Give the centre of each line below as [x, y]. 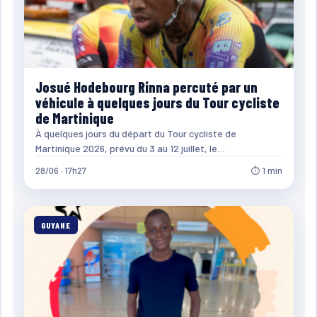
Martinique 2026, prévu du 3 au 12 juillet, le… [130, 148]
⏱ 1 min [266, 170]
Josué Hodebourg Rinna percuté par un [146, 87]
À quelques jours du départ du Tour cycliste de [136, 133]
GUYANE [56, 225]
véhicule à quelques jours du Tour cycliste [157, 102]
